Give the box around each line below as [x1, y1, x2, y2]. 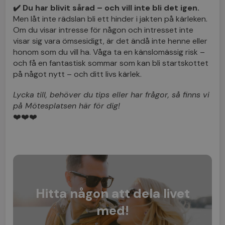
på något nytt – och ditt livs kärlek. [13, 68, 142, 79]
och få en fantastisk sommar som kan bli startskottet [13, 57, 209, 68]
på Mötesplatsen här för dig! [13, 100, 121, 111]
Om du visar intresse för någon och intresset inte [13, 24, 194, 35]
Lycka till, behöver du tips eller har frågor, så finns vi [13, 89, 210, 100]
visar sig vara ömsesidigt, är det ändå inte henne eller [13, 35, 208, 46]
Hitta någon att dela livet [35, 185, 190, 202]
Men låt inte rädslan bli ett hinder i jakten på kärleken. [13, 13, 208, 24]
